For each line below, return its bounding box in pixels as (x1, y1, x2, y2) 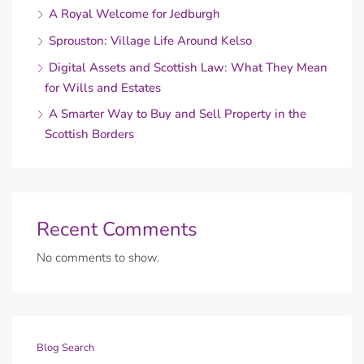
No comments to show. (37, 249, 159, 266)
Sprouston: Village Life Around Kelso (49, 32, 252, 50)
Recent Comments (37, 216, 197, 243)
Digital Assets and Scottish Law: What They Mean (49, 59, 327, 76)
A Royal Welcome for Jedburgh (49, 6, 220, 23)
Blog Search (37, 340, 94, 356)
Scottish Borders (45, 126, 134, 143)
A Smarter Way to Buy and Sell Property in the (49, 106, 306, 123)
